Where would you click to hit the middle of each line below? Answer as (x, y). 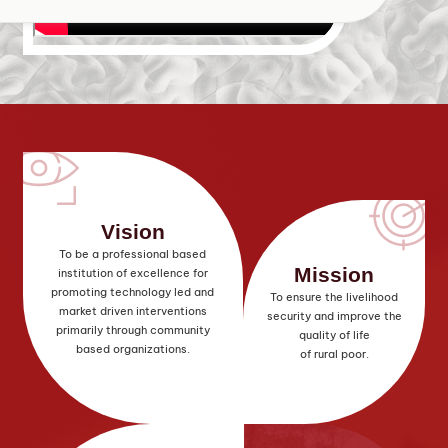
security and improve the (334, 315)
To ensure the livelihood (334, 296)
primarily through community (132, 329)
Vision (132, 231)
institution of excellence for (132, 272)
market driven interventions (132, 310)
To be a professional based (133, 253)
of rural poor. (334, 353)
